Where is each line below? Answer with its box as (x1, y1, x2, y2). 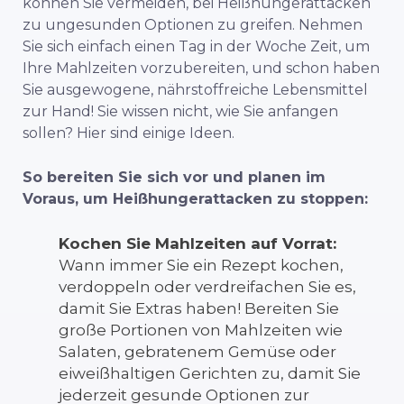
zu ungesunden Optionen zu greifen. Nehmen (23, 15, 363, 33)
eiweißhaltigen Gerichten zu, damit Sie (59, 363, 361, 382)
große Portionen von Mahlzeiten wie (59, 320, 343, 339)
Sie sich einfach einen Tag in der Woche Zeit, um (23, 37, 370, 55)
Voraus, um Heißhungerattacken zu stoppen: (23, 189, 368, 207)
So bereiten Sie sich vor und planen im (23, 168, 326, 186)
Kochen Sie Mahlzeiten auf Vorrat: (59, 234, 336, 252)
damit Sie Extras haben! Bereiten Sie (59, 298, 339, 317)
